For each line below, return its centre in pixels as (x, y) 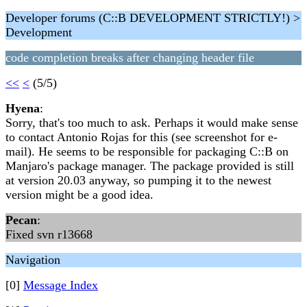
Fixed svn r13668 (49, 234)
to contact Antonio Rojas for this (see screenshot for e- (142, 137)
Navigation (33, 260)
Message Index (61, 285)
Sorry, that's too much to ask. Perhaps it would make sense (152, 123)
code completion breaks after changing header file (130, 58)
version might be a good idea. (79, 195)
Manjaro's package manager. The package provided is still (150, 166)
